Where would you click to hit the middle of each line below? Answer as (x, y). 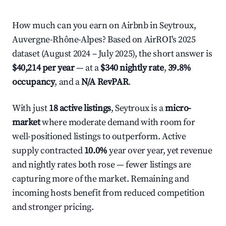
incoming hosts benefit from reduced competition (108, 193)
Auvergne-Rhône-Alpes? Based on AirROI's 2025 (104, 40)
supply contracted (48, 151)
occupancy (34, 82)
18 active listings (80, 108)
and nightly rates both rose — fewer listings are (102, 165)
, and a (68, 82)
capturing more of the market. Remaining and (101, 179)
